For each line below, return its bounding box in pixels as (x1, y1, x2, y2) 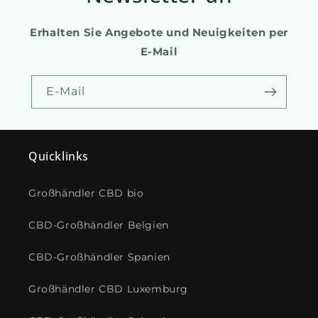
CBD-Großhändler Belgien (28, 218, 169, 231)
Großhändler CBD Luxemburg (28, 282, 188, 295)
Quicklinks (28, 148, 89, 164)
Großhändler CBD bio (28, 186, 144, 199)
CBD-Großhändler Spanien (28, 250, 170, 263)
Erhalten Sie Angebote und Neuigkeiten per (30, 25, 288, 39)
